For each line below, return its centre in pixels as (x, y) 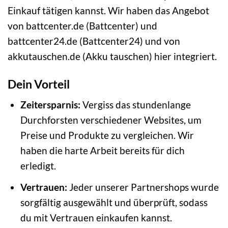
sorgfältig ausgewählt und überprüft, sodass (114, 202)
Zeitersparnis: (50, 105)
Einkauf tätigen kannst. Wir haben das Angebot (108, 10)
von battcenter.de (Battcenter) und (82, 25)
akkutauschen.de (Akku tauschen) (81, 56)
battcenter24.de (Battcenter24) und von (94, 41)
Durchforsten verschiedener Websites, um (111, 120)
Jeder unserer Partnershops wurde (143, 187)
